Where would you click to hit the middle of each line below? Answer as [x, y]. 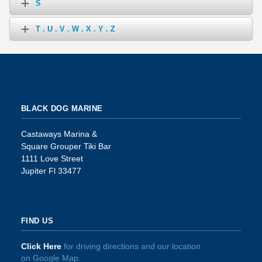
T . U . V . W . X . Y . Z [75, 29]
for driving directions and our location [131, 247]
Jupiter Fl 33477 [51, 171]
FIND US [37, 221]
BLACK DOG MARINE [62, 109]
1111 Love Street [52, 159]
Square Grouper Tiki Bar [66, 146]
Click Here [41, 247]
